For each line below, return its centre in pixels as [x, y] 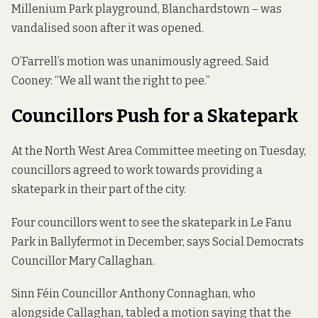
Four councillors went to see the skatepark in [131, 222]
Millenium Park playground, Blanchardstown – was [147, 9]
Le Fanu [271, 222]
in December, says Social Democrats [208, 241]
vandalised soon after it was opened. [108, 28]
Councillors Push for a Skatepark [155, 116]
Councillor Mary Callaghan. [83, 261]
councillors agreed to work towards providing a [137, 170]
